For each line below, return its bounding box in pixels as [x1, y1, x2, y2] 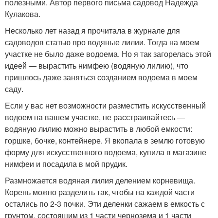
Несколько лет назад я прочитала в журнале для [5, 25, 180, 36]
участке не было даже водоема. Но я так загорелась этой [5, 48, 211, 59]
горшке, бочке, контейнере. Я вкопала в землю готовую [5, 135, 205, 146]
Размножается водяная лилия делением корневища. [5, 175, 195, 186]
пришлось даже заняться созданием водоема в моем [5, 72, 198, 83]
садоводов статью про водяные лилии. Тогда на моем [5, 36, 200, 48]
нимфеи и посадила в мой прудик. [5, 158, 127, 169]
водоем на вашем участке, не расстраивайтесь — [5, 111, 185, 123]
